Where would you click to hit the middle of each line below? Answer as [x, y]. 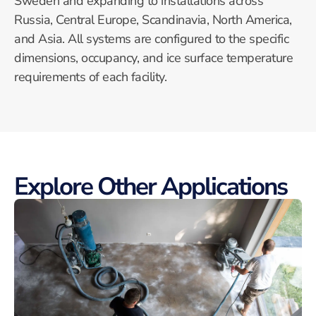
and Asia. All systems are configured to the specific [151, 38]
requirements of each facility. [90, 77]
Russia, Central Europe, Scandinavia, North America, [153, 19]
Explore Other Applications [151, 187]
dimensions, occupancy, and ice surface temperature [153, 57]
